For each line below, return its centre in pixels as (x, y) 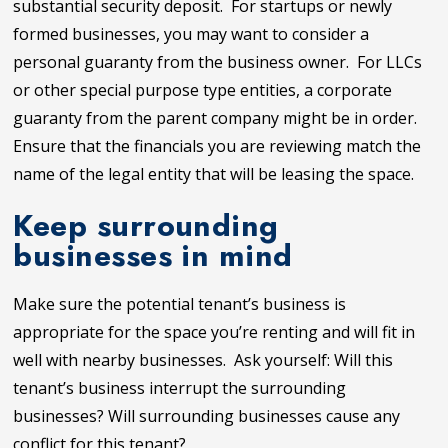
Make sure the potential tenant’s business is (180, 303)
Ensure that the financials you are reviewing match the (217, 145)
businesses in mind (153, 254)
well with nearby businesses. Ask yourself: (174, 359)
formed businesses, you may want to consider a (191, 33)
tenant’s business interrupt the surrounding (180, 387)
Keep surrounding (146, 224)
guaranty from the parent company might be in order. (217, 117)
